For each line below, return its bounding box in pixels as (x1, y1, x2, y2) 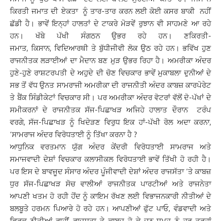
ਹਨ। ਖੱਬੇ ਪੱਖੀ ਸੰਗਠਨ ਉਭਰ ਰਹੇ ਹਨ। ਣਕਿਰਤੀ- (10, 31, 211, 40)
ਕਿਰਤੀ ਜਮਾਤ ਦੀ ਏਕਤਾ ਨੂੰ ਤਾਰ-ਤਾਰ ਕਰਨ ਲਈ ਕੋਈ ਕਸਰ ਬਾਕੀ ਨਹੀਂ (10, 6, 211, 16)
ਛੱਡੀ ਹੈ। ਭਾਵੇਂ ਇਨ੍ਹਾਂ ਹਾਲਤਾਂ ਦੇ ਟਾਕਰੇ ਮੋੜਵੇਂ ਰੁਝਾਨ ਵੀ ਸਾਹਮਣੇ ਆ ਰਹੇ (10, 19, 211, 28)
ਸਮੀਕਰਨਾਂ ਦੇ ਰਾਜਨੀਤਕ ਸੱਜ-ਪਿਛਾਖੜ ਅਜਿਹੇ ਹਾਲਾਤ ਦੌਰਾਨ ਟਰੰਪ (10, 105, 211, 114)
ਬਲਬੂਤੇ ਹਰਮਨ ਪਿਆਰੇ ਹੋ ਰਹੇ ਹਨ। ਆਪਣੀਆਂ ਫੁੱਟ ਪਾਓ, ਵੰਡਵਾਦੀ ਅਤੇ (10, 204, 211, 213)
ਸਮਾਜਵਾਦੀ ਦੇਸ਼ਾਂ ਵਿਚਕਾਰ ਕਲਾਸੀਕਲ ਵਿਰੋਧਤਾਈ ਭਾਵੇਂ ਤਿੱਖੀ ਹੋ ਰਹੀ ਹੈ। (10, 154, 211, 164)
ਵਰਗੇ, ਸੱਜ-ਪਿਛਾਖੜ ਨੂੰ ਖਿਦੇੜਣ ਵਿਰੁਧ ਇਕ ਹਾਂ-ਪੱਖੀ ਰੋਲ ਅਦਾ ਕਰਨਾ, (10, 117, 211, 127)
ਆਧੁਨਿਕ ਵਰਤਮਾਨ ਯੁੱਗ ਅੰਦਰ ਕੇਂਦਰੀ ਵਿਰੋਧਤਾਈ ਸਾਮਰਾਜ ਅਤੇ (10, 142, 211, 151)
